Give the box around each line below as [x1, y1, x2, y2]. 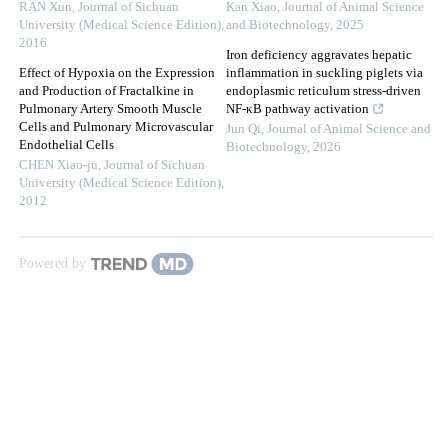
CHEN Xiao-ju [19, 158, 98, 173]
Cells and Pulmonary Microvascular [19, 120, 213, 135]
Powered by [19, 256, 86, 272]
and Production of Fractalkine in [19, 84, 194, 99]
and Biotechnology [226, 18, 330, 33]
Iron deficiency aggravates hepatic [226, 48, 412, 63]
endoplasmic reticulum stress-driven [226, 84, 421, 99]
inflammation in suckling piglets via [226, 66, 423, 81]
